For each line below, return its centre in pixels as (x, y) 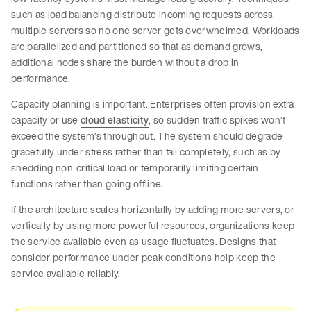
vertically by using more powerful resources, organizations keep (153, 226)
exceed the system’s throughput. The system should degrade (147, 136)
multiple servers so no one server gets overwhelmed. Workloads (155, 31)
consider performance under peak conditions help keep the (143, 258)
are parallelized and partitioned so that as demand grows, (137, 47)
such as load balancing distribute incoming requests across (142, 15)
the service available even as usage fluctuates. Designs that (144, 242)
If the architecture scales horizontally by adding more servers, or (153, 210)
